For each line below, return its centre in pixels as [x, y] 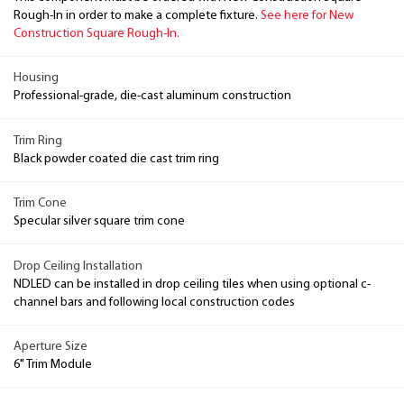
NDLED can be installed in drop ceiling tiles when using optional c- [192, 284]
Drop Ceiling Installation [78, 266]
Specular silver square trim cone [99, 221]
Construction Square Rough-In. [96, 33]
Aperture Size [50, 347]
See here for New [307, 15]
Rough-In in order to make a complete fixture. [137, 15]
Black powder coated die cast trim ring [116, 159]
